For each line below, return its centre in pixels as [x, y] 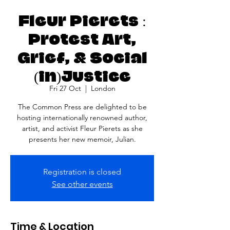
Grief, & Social [82, 56]
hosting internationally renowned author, [82, 118]
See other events [82, 184]
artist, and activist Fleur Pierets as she [82, 128]
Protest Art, [82, 37]
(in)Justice [82, 74]
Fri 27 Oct [65, 88]
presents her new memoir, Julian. [82, 139]
